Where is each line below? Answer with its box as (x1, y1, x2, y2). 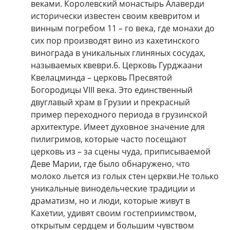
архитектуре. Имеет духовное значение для (31, 121, 205, 133)
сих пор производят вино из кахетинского (31, 35, 200, 47)
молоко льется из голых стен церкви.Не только (31, 170, 219, 182)
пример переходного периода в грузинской (31, 109, 207, 121)
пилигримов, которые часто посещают (31, 133, 186, 145)
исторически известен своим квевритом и (31, 10, 200, 22)
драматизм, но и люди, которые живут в (31, 195, 190, 207)
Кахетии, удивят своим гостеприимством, (31, 207, 197, 219)
